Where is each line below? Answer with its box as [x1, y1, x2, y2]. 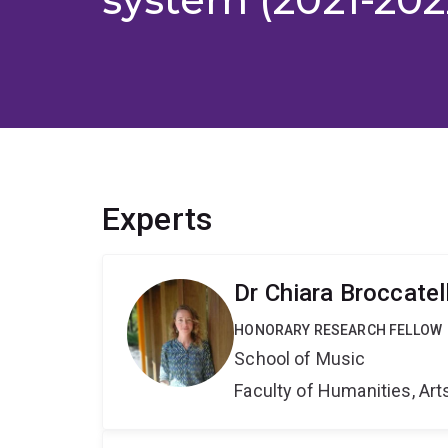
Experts [102, 200, 213, 239]
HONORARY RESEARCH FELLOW [234, 322, 443, 339]
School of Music [234, 348, 366, 370]
